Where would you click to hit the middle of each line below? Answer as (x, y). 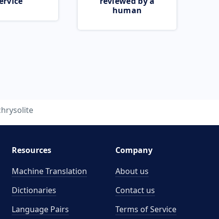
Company (134, 150)
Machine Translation (49, 171)
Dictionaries (34, 190)
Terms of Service (146, 209)
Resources (31, 150)
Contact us (135, 190)
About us (132, 171)
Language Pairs (40, 209)
